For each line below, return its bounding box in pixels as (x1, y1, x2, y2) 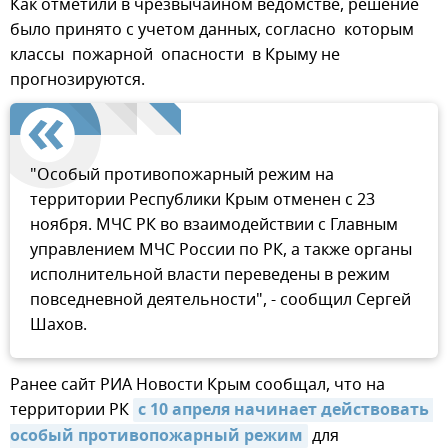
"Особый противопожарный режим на (30, 162, 334, 187)
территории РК (10, 397, 133, 422)
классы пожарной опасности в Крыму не (10, 42, 340, 67)
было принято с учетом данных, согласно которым (10, 17, 414, 42)
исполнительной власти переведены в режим (30, 262, 390, 287)
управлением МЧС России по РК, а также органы (30, 237, 412, 262)
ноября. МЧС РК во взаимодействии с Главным (30, 212, 398, 237)
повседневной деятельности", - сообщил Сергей (30, 287, 411, 312)
